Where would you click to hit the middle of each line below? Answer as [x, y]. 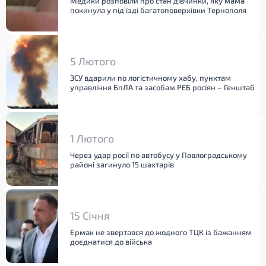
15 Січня [90, 216]
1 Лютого [92, 138]
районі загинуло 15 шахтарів [122, 164]
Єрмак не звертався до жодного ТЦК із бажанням [161, 232]
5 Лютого [93, 61]
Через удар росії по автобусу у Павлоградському [159, 155]
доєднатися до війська [111, 242]
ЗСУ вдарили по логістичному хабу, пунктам [151, 78]
